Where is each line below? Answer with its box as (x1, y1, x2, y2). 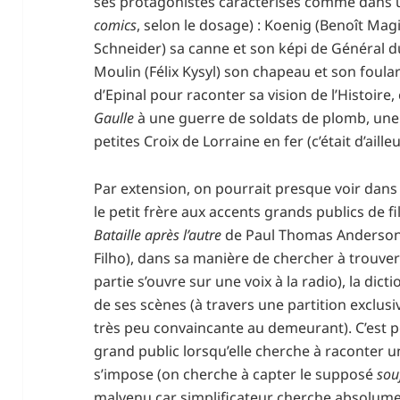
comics (94, 14, 137, 35)
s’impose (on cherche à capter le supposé (94, 363, 378, 384)
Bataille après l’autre (94, 224, 222, 245)
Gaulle (94, 107, 135, 128)
